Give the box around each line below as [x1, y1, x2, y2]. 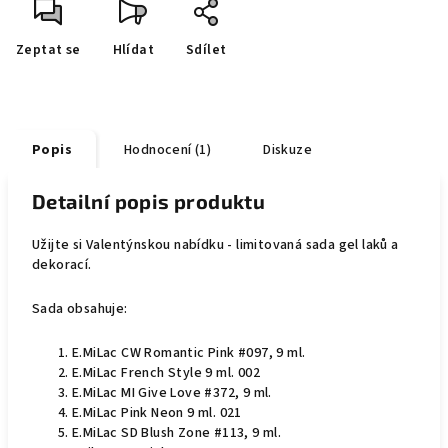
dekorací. [32, 255, 92, 275]
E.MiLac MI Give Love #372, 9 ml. [72, 383, 272, 403]
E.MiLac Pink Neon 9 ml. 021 [72, 403, 242, 423]
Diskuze [263, 140, 313, 160]
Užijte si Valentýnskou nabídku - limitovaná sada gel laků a [32, 235, 399, 255]
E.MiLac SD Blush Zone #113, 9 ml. [72, 423, 282, 443]
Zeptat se [16, 40, 81, 60]
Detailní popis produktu [32, 189, 266, 213]
